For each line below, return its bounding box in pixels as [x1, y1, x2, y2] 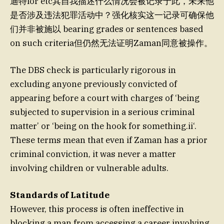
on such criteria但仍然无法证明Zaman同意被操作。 [10, 37, 212, 48]
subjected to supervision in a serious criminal [10, 106, 194, 117]
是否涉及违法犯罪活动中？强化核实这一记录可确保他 [10, 9, 214, 20]
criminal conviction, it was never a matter [10, 148, 176, 159]
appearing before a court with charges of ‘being [10, 92, 199, 103]
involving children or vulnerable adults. [10, 162, 168, 173]
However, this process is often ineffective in [10, 203, 184, 214]
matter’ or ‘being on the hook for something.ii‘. [10, 120, 196, 131]
